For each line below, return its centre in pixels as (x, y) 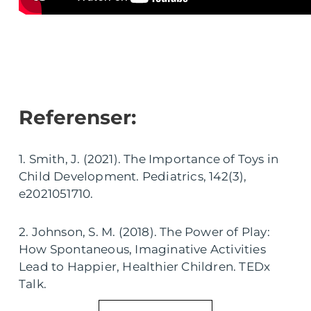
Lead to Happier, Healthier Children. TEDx (145, 267)
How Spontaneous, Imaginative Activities (142, 250)
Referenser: (77, 118)
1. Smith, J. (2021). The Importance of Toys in (149, 159)
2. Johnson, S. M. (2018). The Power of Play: (144, 232)
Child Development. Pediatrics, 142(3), (133, 177)
